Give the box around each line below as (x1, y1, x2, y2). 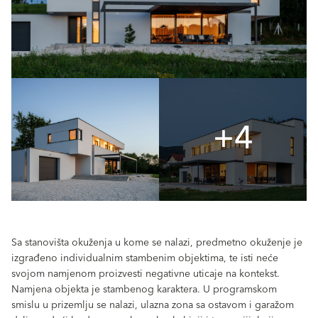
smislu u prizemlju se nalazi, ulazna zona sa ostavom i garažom (11, 296, 294, 314)
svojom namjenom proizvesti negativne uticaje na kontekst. (11, 265, 280, 283)
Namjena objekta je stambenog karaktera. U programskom (11, 280, 277, 298)
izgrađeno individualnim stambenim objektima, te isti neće (11, 249, 278, 267)
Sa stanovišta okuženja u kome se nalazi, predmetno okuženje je (11, 234, 302, 251)
